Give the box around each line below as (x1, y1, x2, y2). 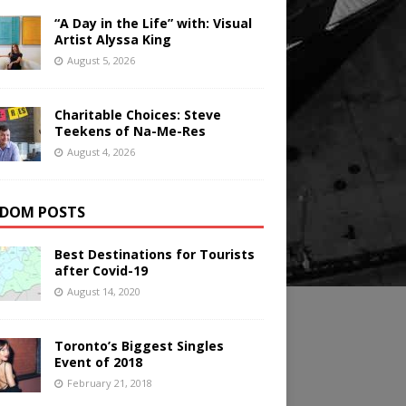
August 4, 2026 (66, 145, 135, 159)
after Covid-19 (53, 262, 148, 280)
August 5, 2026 (66, 53, 135, 68)
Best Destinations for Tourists (53, 246, 255, 264)
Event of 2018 (53, 353, 142, 372)
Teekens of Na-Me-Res (53, 122, 206, 140)
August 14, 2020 (66, 285, 140, 299)
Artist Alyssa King (53, 31, 171, 49)
